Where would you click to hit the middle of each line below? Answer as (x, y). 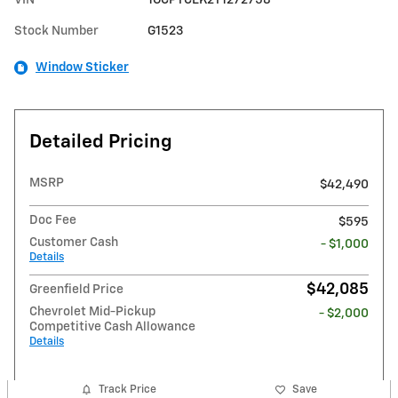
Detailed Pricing (101, 142)
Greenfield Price (76, 289)
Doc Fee (53, 220)
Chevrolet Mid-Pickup (92, 311)
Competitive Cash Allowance (112, 326)
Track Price (128, 390)
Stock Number (56, 31)
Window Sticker (82, 67)
